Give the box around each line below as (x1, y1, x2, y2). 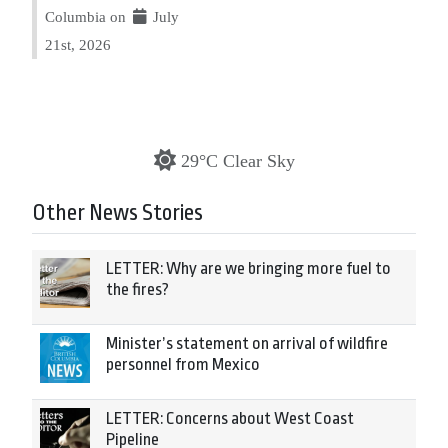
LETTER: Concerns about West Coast (106, 408, 354, 428)
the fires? (106, 279, 169, 299)
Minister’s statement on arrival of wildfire (106, 333, 388, 353)
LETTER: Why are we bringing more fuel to (106, 258, 391, 278)
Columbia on (45, 7, 130, 25)
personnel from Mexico (106, 354, 260, 374)
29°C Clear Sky (180, 150, 295, 171)
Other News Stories (32, 199, 203, 226)
